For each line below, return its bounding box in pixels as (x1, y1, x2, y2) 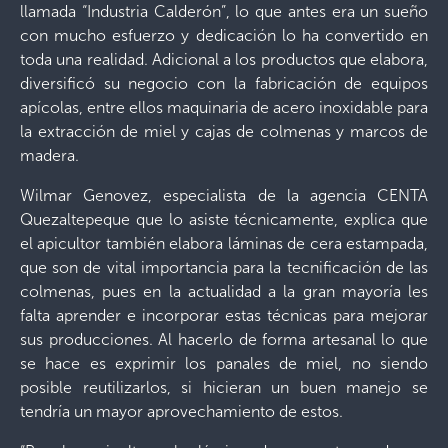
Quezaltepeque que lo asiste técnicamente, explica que (20, 210, 428, 229)
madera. (20, 146, 79, 165)
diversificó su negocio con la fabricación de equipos (20, 74, 428, 93)
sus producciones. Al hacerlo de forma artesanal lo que (20, 330, 428, 349)
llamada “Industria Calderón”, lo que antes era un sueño (20, 2, 428, 21)
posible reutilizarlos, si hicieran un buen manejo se (20, 378, 428, 397)
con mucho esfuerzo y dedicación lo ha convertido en (20, 26, 428, 45)
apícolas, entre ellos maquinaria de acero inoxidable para (20, 98, 428, 117)
